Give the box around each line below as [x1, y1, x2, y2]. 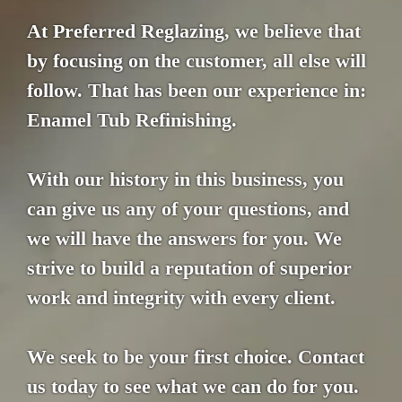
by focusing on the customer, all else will [27, 49, 366, 73]
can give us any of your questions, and [27, 197, 349, 221]
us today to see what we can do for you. [27, 375, 359, 398]
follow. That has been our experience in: [27, 79, 366, 102]
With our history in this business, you [27, 168, 344, 191]
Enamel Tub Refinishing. [27, 109, 237, 132]
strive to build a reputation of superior [27, 257, 352, 280]
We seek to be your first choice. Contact [27, 345, 364, 369]
